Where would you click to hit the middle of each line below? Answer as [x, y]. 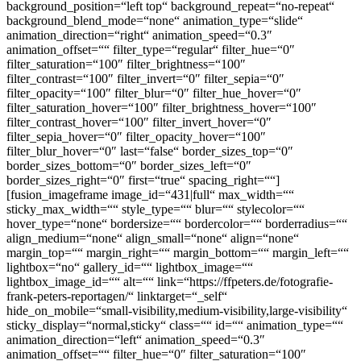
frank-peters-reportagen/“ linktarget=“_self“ [117, 296]
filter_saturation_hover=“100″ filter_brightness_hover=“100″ [162, 107]
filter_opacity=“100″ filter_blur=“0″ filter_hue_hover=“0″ [154, 93]
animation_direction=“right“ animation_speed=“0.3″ [139, 35]
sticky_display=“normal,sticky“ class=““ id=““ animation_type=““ [175, 325]
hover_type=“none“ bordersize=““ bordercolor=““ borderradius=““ [177, 223]
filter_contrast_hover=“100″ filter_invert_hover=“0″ [139, 122]
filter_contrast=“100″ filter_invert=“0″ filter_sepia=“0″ [145, 78]
